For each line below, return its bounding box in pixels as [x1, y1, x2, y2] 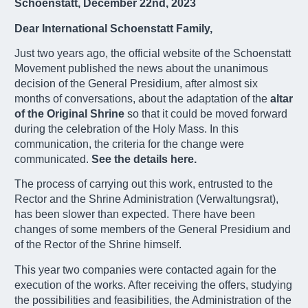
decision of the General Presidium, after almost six [14, 77, 258, 89]
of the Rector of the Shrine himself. [14, 239, 181, 251]
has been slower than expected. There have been [14, 208, 255, 221]
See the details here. [91, 153, 197, 165]
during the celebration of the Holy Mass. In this [14, 122, 239, 135]
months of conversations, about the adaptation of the [14, 92, 270, 104]
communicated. [14, 153, 91, 165]
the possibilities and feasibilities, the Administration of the [14, 294, 291, 306]
